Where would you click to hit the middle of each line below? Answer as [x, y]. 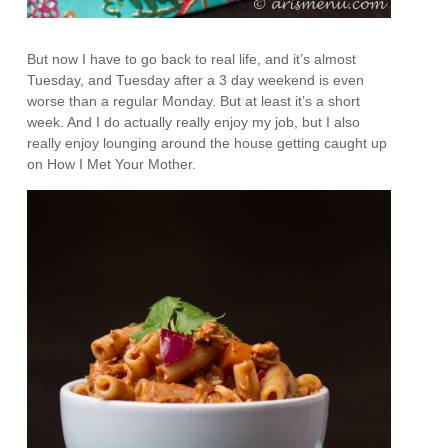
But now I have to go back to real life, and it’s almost [192, 59]
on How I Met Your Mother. [112, 164]
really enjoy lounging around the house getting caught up [207, 143]
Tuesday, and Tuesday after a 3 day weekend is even [196, 80]
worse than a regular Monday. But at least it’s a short [194, 101]
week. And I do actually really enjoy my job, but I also [194, 122]
